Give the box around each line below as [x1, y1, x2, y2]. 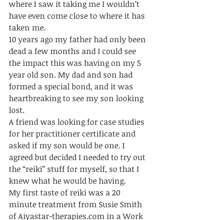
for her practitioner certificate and [9, 128, 137, 139]
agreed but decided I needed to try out [9, 152, 147, 163]
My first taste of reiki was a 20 [9, 187, 122, 198]
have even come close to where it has [9, 10, 147, 22]
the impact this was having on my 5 [9, 57, 143, 69]
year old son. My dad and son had [9, 69, 135, 81]
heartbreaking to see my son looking [9, 93, 145, 104]
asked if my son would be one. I [9, 140, 127, 151]
